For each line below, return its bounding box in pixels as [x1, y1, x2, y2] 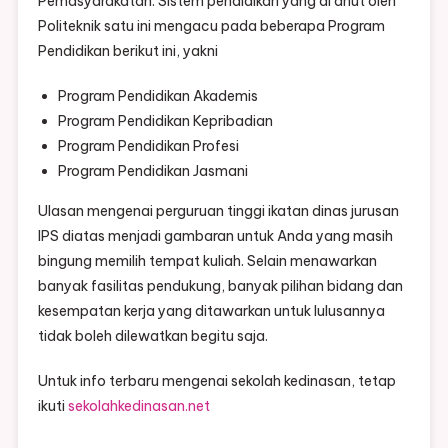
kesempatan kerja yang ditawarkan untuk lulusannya [37, 302, 385, 321]
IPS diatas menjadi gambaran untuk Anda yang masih [37, 227, 393, 246]
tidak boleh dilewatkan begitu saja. [37, 327, 268, 346]
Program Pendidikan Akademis [57, 87, 258, 106]
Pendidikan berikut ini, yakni [37, 42, 218, 61]
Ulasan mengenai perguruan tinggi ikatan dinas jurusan [37, 202, 399, 221]
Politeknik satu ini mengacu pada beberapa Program [37, 17, 385, 36]
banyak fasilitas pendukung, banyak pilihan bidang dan [37, 277, 403, 296]
